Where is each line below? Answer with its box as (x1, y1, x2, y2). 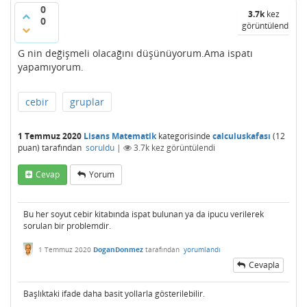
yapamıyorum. (18, 60, 84, 73)
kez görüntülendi (149, 142, 215, 153)
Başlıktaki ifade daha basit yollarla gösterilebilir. (23, 288, 205, 300)
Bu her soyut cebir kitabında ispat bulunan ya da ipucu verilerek (23, 208, 264, 220)
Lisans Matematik (84, 130, 156, 142)
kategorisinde (156, 130, 210, 142)
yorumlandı (184, 245, 221, 255)
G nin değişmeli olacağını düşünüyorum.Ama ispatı (18, 47, 253, 60)
